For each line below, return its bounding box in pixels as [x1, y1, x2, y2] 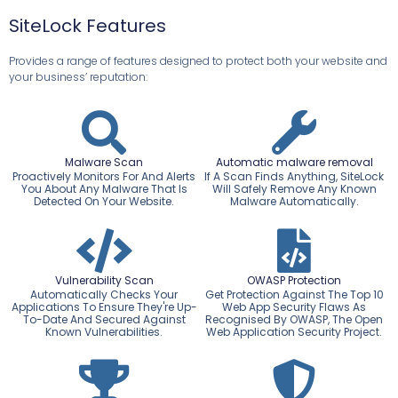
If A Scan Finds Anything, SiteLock [204, 169, 384, 185]
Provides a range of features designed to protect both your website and [9, 53, 387, 69]
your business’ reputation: [9, 69, 147, 85]
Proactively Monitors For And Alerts [12, 169, 195, 185]
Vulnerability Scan [54, 273, 154, 289]
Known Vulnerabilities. [45, 324, 163, 340]
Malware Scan [65, 155, 143, 171]
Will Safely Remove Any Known [211, 181, 377, 197]
